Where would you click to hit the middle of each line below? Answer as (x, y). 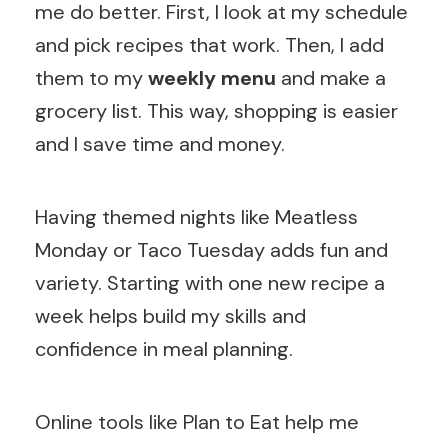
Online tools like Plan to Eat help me (197, 422)
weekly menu (212, 78)
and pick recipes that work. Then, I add (209, 45)
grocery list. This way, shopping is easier (216, 111)
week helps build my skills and (170, 316)
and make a (331, 78)
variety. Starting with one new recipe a (210, 283)
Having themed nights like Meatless (196, 217)
